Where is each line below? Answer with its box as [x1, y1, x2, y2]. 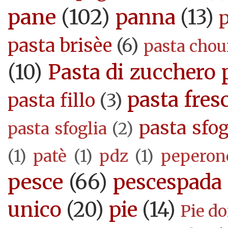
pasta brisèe [8, 34, 112, 58]
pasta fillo [8, 89, 95, 112]
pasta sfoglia [8, 119, 107, 139]
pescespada [113, 169, 222, 195]
